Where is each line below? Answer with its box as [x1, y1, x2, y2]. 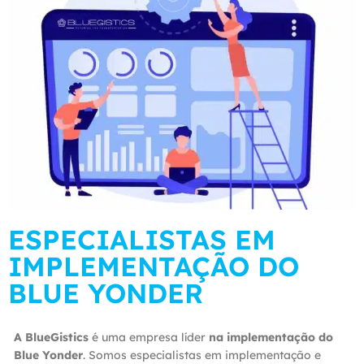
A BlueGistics [14, 329, 89, 344]
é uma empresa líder [89, 329, 209, 344]
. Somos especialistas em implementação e [83, 347, 321, 362]
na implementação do [209, 329, 333, 344]
